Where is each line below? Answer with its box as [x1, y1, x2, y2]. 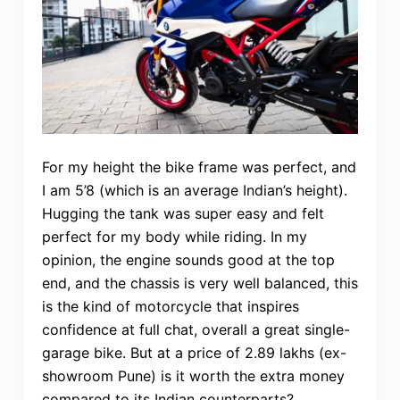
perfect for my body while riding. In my [41, 228, 307, 246]
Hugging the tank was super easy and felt [41, 204, 324, 223]
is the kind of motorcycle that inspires [41, 297, 299, 316]
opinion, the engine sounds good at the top [41, 251, 335, 270]
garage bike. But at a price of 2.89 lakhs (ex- [41, 344, 346, 362]
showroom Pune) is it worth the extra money [41, 367, 345, 386]
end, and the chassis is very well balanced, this [41, 274, 358, 293]
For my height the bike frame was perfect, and [41, 158, 356, 177]
